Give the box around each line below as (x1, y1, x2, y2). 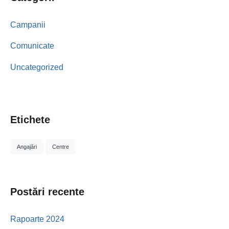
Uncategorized (10, 62, 63, 72)
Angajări (17, 144, 37, 150)
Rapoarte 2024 (10, 215, 64, 224)
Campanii (10, 20, 45, 29)
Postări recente (10, 186, 84, 198)
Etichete (10, 113, 50, 125)
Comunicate (10, 41, 54, 51)
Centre (52, 144, 69, 150)
